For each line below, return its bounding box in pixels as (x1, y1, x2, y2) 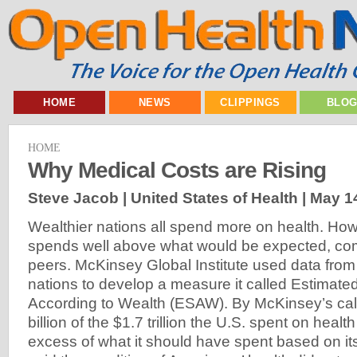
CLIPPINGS (220, 96, 280, 108)
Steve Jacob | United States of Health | (28, 189, 310, 206)
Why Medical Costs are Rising (28, 156, 326, 182)
